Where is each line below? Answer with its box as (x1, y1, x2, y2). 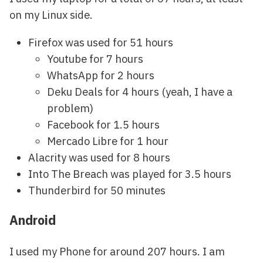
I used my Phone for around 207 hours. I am (9, 244, 225, 258)
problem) (47, 100, 93, 115)
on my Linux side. (9, 8, 93, 22)
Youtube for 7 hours (47, 51, 143, 66)
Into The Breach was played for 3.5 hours (28, 166, 231, 181)
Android (9, 212, 56, 229)
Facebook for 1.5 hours (47, 117, 160, 131)
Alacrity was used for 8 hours (28, 150, 170, 164)
